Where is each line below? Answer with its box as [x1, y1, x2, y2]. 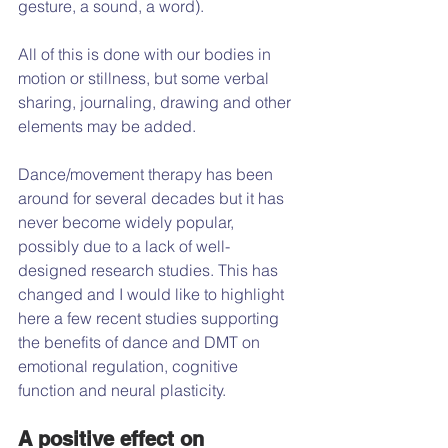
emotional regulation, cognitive [18, 355, 242, 376]
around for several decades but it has [18, 187, 288, 208]
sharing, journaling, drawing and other [18, 91, 295, 112]
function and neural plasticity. [18, 379, 226, 400]
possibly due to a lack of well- [18, 235, 230, 256]
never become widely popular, [18, 211, 238, 232]
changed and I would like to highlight [18, 283, 288, 304]
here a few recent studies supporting [18, 307, 283, 328]
